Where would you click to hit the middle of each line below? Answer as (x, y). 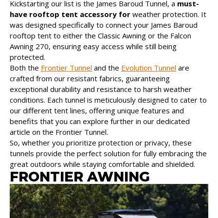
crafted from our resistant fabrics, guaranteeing (90, 78)
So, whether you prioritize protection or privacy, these (101, 142)
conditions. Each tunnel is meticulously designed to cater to (108, 100)
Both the (25, 67)
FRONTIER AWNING (80, 176)
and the (107, 67)
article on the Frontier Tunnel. (59, 132)
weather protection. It (169, 14)
